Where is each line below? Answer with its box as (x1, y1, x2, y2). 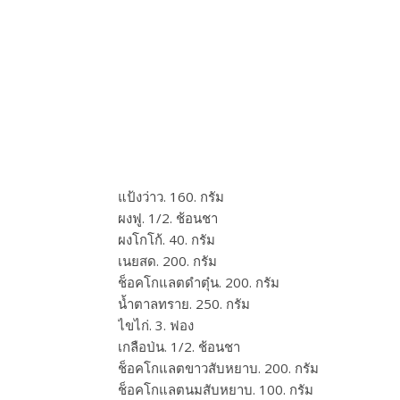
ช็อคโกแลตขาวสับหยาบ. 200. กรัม (118, 359, 319, 377)
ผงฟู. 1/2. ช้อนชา (118, 209, 218, 227)
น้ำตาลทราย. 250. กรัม (118, 295, 250, 312)
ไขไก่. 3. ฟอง (118, 316, 194, 334)
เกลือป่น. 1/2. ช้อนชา (118, 337, 240, 355)
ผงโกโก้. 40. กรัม (118, 230, 215, 248)
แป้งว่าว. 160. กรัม (118, 187, 224, 205)
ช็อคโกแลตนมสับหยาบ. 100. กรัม (118, 380, 313, 398)
